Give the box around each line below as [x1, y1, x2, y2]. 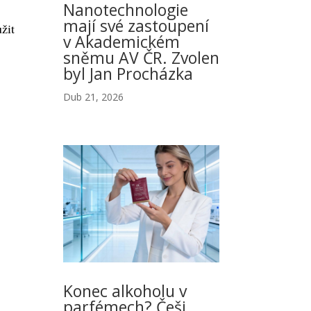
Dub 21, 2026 [62, 90, 124, 104]
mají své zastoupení [62, 15, 209, 37]
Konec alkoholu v [62, 279, 187, 302]
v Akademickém [62, 31, 180, 53]
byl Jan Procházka [62, 62, 193, 85]
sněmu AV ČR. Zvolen [62, 47, 219, 69]
